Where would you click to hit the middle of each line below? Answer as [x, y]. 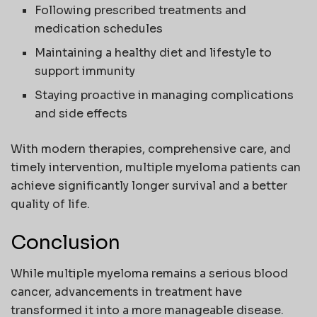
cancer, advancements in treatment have [126, 292]
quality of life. [50, 204]
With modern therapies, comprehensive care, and [151, 149]
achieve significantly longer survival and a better [149, 186]
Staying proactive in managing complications [165, 96]
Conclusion [65, 242]
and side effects [81, 114]
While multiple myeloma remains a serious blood [149, 274]
